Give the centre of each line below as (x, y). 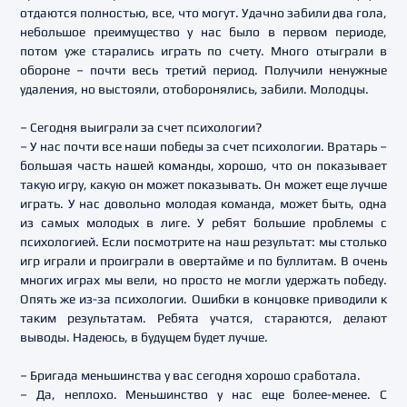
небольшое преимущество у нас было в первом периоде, (203, 32)
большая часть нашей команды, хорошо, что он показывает (203, 165)
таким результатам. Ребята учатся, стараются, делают (203, 318)
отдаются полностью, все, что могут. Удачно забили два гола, (203, 13)
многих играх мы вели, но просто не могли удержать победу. (203, 280)
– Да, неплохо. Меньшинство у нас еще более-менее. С (203, 394)
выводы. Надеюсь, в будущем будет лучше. (144, 337)
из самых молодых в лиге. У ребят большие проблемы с (203, 223)
